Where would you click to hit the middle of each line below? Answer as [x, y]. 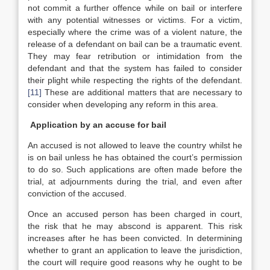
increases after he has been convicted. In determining [135, 238]
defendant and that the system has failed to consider [135, 68]
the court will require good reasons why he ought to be [135, 262]
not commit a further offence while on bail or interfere [135, 8]
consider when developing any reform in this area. [123, 104]
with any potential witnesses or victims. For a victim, [135, 20]
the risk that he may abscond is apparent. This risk [135, 226]
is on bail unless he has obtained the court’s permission [135, 157]
